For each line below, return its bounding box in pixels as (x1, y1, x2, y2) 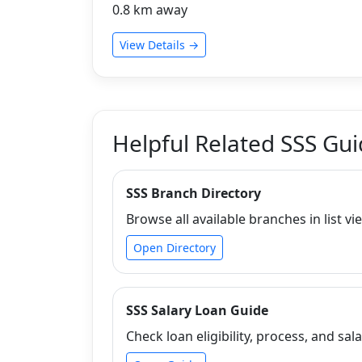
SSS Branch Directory (126, 183, 261, 202)
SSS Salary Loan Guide (126, 301, 268, 319)
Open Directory (133, 239, 216, 255)
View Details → (120, 36, 199, 53)
